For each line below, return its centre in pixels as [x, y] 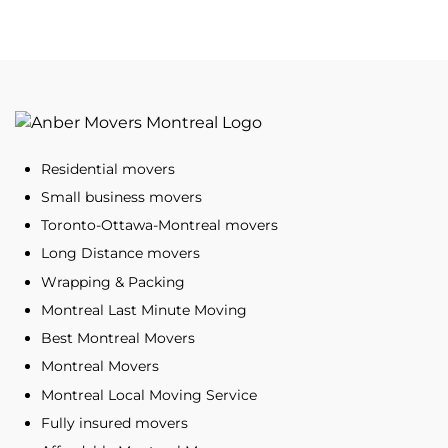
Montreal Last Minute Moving [144, 310]
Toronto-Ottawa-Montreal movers [159, 225]
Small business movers [121, 197]
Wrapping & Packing [113, 282]
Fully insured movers [114, 423]
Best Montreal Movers [118, 338]
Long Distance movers [120, 253]
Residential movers [108, 169]
